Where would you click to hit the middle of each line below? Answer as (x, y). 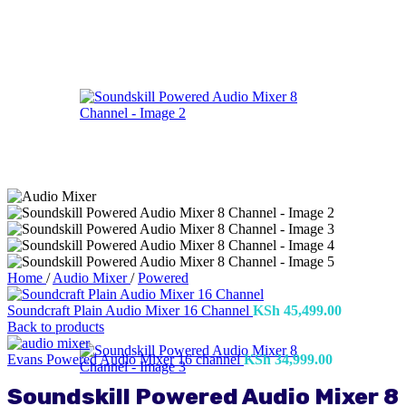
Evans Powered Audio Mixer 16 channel (126, 359)
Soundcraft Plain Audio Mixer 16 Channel (130, 310)
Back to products (56, 327)
